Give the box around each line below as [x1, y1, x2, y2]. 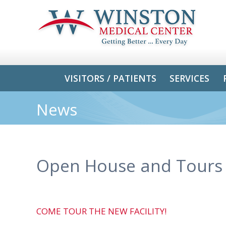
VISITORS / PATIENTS [65, 72, 157, 84]
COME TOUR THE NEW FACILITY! [36, 205, 166, 217]
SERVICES [169, 72, 210, 84]
